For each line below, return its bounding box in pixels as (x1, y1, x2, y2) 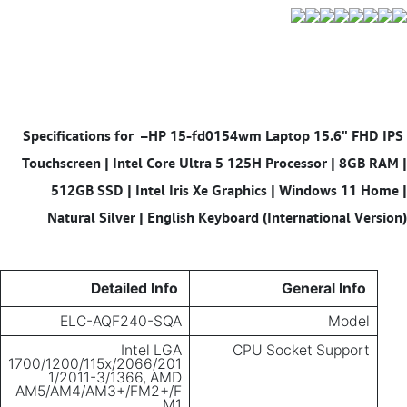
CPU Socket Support (233, 342, 370, 360)
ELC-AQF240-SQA (60, 313, 182, 331)
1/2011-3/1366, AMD (48, 369, 182, 387)
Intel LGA (121, 342, 182, 360)
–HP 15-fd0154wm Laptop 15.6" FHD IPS (134, 127, 403, 144)
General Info (282, 280, 366, 298)
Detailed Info (91, 280, 178, 298)
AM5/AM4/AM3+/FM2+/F (15, 382, 182, 401)
